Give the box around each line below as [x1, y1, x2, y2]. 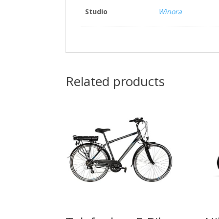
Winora [158, 7, 182, 17]
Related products [66, 72, 165, 90]
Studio [85, 7, 108, 17]
